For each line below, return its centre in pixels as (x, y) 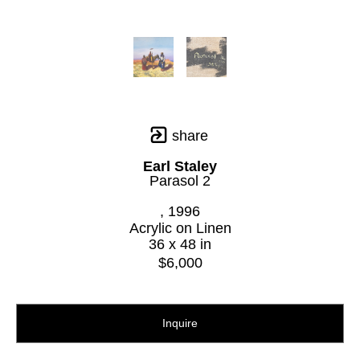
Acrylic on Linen (180, 229)
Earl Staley (180, 167)
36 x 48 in (180, 245)
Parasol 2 (180, 181)
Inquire (180, 323)
